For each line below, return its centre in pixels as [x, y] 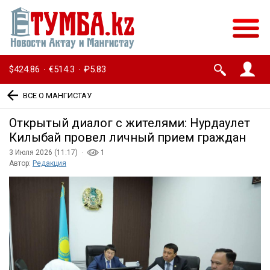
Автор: [21, 164]
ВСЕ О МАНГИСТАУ [57, 95]
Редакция [49, 164]
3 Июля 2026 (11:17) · [48, 153]
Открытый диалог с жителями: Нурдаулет [130, 123]
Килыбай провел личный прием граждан [127, 138]
